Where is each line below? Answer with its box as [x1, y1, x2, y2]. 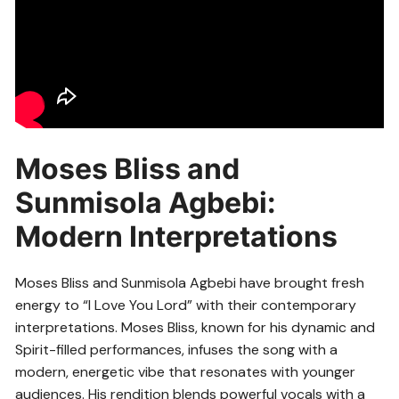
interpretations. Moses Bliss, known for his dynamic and [15, 317, 376, 337]
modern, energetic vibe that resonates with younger [15, 362, 356, 381]
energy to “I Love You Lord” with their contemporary [15, 295, 357, 314]
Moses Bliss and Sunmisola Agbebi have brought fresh [15, 273, 365, 292]
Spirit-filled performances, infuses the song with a [15, 339, 338, 359]
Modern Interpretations [15, 218, 338, 254]
